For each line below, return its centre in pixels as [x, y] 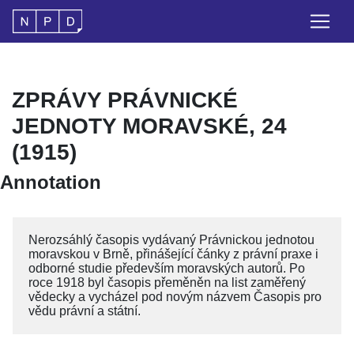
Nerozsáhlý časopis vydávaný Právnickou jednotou [171, 240]
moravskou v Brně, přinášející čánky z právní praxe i [173, 254]
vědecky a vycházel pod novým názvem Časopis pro [175, 297]
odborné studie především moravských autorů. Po [167, 268]
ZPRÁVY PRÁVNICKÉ [125, 100]
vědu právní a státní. [85, 311]
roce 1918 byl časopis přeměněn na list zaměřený [167, 282]
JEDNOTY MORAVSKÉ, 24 [149, 126]
